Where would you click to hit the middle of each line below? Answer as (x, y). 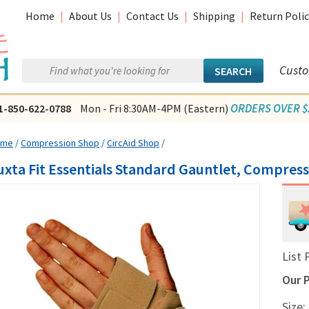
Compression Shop (60, 143)
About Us (90, 16)
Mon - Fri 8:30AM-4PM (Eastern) (154, 108)
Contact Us (152, 16)
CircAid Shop (133, 143)
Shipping (214, 16)
